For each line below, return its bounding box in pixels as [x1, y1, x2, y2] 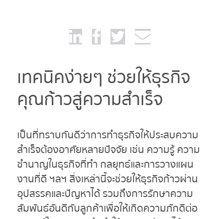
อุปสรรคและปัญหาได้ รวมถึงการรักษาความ [17, 186, 193, 202]
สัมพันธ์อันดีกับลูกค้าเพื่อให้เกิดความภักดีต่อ [17, 200, 197, 217]
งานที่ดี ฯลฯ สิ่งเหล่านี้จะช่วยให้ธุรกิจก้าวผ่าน [17, 171, 198, 187]
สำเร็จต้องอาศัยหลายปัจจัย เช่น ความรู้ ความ [17, 142, 200, 158]
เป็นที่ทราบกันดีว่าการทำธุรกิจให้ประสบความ [17, 127, 198, 143]
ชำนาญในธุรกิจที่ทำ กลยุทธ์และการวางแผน [17, 156, 194, 173]
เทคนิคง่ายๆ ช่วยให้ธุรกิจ [17, 64, 191, 91]
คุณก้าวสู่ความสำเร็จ [17, 86, 163, 113]
